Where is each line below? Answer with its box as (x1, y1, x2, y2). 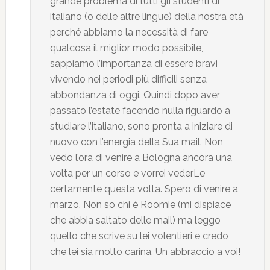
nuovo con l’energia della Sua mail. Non (49, 136, 223, 148)
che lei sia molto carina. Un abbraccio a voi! (49, 246, 240, 257)
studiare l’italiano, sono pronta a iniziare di (49, 121, 233, 132)
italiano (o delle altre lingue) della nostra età (49, 11, 243, 22)
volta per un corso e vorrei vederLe (49, 168, 205, 179)
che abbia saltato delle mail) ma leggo (49, 215, 221, 226)
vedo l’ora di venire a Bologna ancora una (49, 152, 232, 163)
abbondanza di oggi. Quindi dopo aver (49, 89, 220, 101)
